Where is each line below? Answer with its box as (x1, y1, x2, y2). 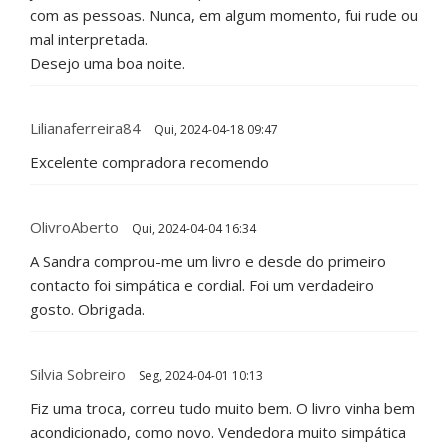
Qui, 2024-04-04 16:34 (129, 220, 256, 238)
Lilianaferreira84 (30, 118, 141, 139)
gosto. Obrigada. (30, 299, 145, 320)
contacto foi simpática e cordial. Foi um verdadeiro (30, 275, 374, 296)
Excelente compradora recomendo (30, 152, 269, 173)
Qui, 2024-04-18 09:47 (151, 121, 278, 139)
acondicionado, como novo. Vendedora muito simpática (30, 422, 406, 443)
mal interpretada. (30, 29, 148, 50)
